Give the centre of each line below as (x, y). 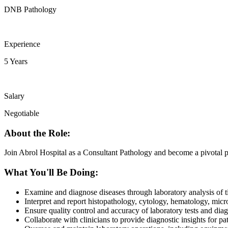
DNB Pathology (30, 9)
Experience (22, 44)
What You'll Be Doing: (51, 173)
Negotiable (22, 113)
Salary (14, 96)
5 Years (16, 61)
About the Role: (37, 133)
